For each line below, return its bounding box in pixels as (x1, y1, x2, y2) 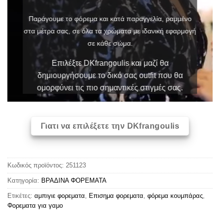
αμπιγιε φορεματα (34, 192, 85, 200)
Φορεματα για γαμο (7, 202, 63, 210)
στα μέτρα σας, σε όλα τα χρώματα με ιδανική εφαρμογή (24, 27, 196, 35)
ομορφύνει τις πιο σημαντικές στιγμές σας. (37, 83, 183, 92)
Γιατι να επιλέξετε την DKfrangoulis (40, 121, 180, 130)
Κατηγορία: (7, 177, 41, 185)
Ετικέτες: (7, 192, 34, 200)
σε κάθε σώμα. (87, 39, 133, 47)
